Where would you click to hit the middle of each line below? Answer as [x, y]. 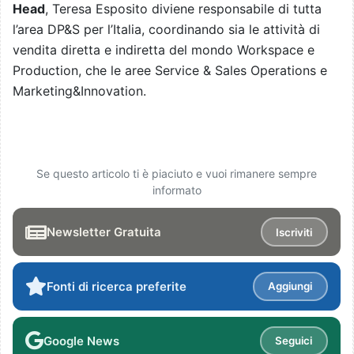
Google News [81, 341]
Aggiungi [290, 286]
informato [177, 190]
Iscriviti [294, 232]
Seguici [294, 341]
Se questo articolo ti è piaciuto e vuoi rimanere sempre [177, 174]
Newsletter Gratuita [104, 232]
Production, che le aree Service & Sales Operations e [170, 71]
